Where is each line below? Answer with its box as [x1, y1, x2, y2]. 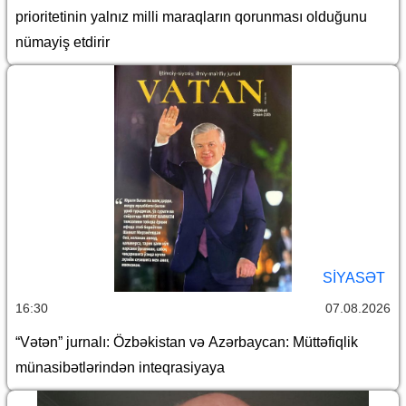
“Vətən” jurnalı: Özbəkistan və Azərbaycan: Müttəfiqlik [15, 333, 358, 350]
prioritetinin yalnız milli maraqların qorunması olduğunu [15, 8, 367, 24]
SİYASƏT [323, 269, 385, 285]
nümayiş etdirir [15, 34, 110, 50]
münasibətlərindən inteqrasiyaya [15, 359, 225, 375]
